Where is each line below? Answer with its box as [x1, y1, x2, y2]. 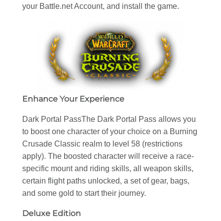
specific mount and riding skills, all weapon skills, [22, 164, 193, 173]
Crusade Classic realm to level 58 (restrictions [22, 139, 183, 148]
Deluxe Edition [22, 208, 81, 218]
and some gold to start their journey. [22, 188, 146, 197]
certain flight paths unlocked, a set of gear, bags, [22, 176, 189, 185]
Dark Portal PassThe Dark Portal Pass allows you [22, 114, 196, 123]
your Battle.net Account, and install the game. [22, 1, 179, 10]
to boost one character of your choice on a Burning [22, 127, 197, 136]
